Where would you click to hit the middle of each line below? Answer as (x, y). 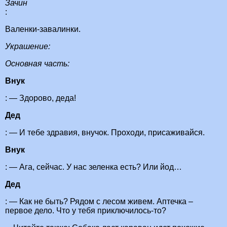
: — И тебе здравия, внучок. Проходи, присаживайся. (105, 133)
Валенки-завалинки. (43, 29)
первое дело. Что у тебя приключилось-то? (86, 211)
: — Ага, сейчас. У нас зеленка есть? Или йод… (93, 167)
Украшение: (28, 47)
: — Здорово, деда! (41, 98)
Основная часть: (37, 64)
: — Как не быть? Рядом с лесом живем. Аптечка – (99, 202)
